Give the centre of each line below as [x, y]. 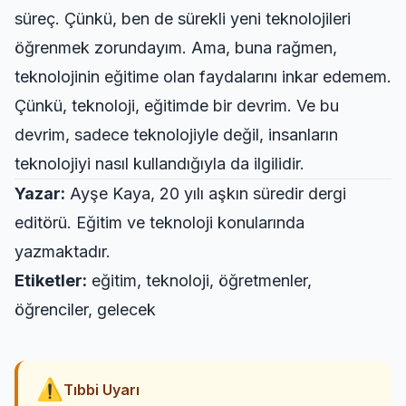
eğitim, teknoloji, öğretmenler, [199, 280]
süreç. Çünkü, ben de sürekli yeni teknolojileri [183, 19]
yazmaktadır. [63, 251]
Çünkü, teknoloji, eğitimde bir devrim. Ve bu [177, 106]
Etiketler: [51, 280]
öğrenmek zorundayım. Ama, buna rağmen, [176, 48]
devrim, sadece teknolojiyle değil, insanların [176, 135]
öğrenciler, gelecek [85, 309]
